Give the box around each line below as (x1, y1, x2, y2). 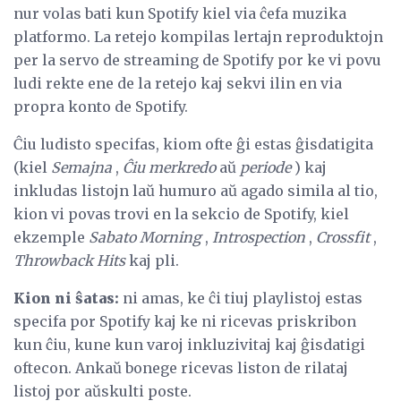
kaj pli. (125, 252, 179, 270)
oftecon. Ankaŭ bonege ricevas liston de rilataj (13, 359, 348, 378)
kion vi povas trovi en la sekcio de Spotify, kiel (13, 205, 349, 224)
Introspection (212, 228, 305, 247)
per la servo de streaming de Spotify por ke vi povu (13, 51, 381, 70)
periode (240, 158, 291, 177)
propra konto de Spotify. (13, 98, 188, 116)
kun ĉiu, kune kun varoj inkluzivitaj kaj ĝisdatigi (13, 336, 365, 354)
